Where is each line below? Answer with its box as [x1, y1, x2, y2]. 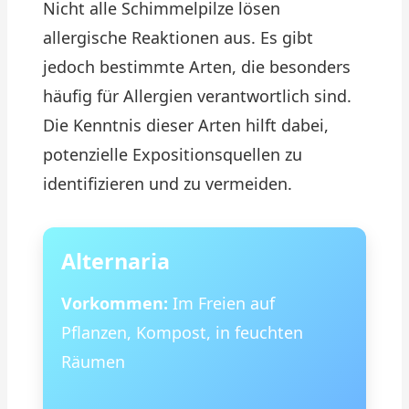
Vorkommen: [61, 292, 168, 314]
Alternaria [61, 246, 170, 276]
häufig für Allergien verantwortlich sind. [43, 85, 351, 107]
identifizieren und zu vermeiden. [43, 173, 292, 194]
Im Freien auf [168, 292, 275, 314]
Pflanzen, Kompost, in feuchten [61, 321, 303, 343]
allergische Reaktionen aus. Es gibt [43, 26, 313, 48]
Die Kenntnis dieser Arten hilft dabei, [43, 114, 329, 136]
